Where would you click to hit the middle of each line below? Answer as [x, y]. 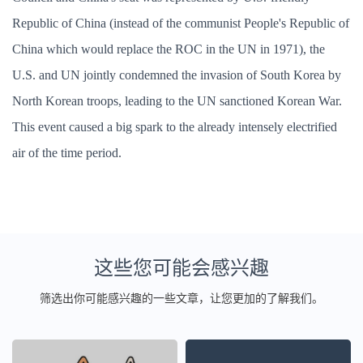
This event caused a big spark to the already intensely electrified [175, 127]
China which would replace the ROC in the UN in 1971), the [169, 49]
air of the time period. [67, 153]
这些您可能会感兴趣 [181, 268]
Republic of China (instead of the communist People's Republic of [181, 23]
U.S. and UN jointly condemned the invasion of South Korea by [177, 75]
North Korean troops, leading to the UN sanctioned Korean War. [177, 101]
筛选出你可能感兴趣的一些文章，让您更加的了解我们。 [181, 299]
